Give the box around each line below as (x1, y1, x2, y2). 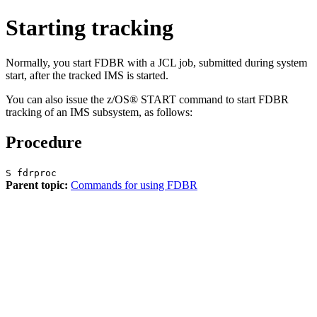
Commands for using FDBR (71, 178, 197, 191)
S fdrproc (6, 167, 57, 178)
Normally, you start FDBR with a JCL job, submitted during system (6, 56, 307, 69)
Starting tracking (6, 15, 173, 41)
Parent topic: (6, 178, 68, 191)
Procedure (6, 132, 82, 151)
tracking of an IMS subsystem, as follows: (6, 105, 192, 118)
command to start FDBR (179, 93, 289, 105)
